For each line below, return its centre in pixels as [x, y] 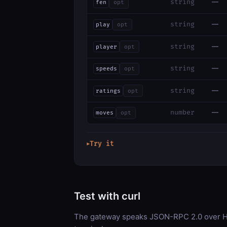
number [182, 113]
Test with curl [107, 196]
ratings [108, 91]
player [106, 47]
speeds [106, 69]
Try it [102, 144]
